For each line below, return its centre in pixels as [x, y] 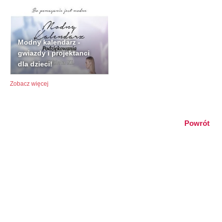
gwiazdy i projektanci [54, 53]
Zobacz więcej [29, 84]
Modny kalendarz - [49, 42]
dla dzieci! [35, 64]
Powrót [197, 123]
